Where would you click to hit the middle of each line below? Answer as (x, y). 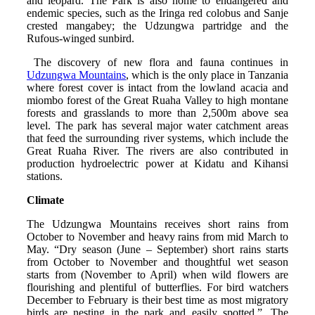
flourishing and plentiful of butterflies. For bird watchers (157, 287)
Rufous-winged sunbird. (81, 38)
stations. (45, 176)
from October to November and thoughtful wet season (157, 262)
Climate (45, 200)
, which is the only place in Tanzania (207, 75)
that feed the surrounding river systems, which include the (157, 138)
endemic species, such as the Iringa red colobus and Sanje (157, 13)
